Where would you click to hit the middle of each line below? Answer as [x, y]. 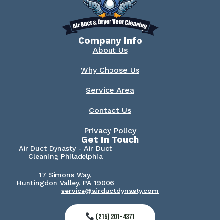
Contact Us [110, 110]
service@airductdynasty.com [110, 191]
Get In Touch [110, 140]
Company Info [110, 41]
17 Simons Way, [65, 175]
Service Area [110, 90]
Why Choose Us [110, 70]
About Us [110, 50]
